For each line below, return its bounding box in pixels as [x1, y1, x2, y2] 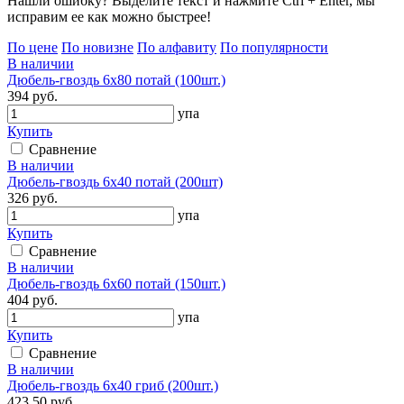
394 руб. [7, 87, 58, 104]
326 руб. [7, 189, 58, 206]
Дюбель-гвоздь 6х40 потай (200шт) [7, 173, 223, 189]
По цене [7, 39, 58, 55]
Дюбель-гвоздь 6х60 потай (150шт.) [7, 275, 225, 291]
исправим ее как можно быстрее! [7, 8, 211, 24]
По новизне [61, 39, 133, 55]
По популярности [220, 39, 328, 55]
